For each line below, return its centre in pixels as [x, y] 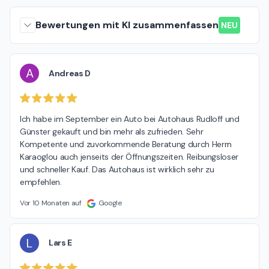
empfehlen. [41, 182]
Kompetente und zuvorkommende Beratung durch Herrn [126, 144]
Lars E [60, 243]
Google [110, 203]
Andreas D [70, 73]
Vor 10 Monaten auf [51, 203]
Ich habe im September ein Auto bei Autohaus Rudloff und [130, 119]
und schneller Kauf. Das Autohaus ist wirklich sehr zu [117, 169]
